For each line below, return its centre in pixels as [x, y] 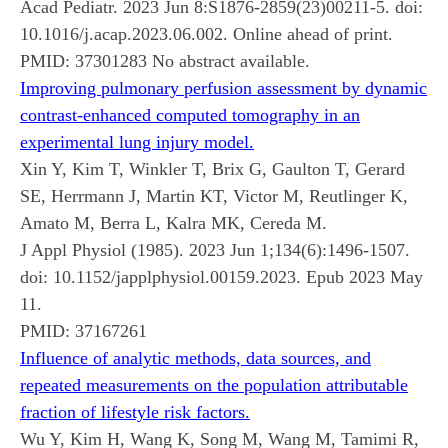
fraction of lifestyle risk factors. [135, 411]
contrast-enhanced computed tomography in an [190, 114]
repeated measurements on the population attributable [214, 384]
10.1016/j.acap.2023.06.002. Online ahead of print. [206, 33]
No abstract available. [228, 60]
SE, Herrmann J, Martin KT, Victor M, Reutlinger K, [214, 195]
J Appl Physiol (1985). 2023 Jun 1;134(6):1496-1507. [215, 249]
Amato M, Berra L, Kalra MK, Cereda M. [173, 222]
